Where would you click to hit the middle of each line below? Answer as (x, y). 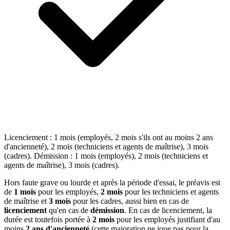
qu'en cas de (69, 210)
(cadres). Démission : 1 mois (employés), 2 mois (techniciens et (106, 156)
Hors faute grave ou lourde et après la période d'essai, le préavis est (112, 182)
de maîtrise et (26, 201)
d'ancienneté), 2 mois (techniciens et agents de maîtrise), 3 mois (106, 146)
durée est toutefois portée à (48, 219)
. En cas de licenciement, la (168, 210)
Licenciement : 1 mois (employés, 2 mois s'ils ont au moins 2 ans (109, 137)
